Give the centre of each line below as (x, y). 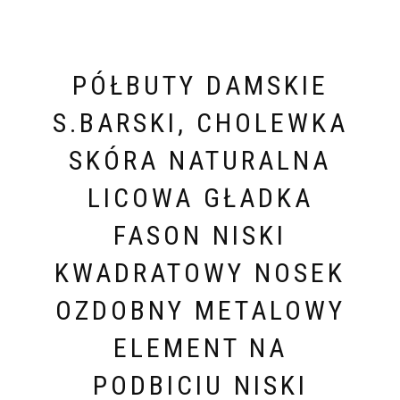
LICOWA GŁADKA (200, 198)
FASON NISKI (200, 236)
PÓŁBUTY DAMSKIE (200, 86)
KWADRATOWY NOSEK (200, 273)
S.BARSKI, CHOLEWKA (200, 123)
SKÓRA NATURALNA (200, 161)
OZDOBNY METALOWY (200, 311)
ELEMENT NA (200, 348)
